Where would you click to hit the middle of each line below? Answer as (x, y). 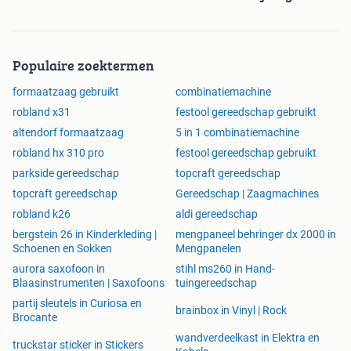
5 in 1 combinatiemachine (237, 133)
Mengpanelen (208, 249)
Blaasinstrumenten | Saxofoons (89, 283)
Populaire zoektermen (83, 66)
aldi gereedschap (217, 214)
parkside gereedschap (66, 174)
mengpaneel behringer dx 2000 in (256, 235)
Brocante (35, 318)
